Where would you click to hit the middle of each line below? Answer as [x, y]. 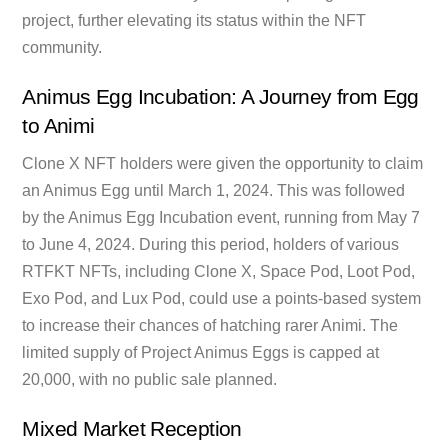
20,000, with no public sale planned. [150, 380]
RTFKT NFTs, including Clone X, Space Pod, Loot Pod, [219, 272]
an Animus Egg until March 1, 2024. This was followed [214, 191]
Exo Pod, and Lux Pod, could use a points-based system [222, 299]
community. [62, 47]
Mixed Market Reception [132, 428]
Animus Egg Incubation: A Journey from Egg [220, 96]
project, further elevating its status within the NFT [194, 20]
